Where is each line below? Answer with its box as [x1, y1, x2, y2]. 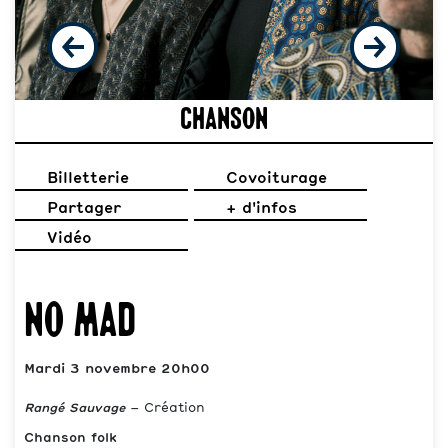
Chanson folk [24, 433, 117, 445]
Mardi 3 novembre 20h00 [24, 363, 210, 377]
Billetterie [46, 172, 129, 187]
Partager [46, 202, 121, 217]
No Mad [24, 302, 136, 347]
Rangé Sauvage [24, 403, 125, 415]
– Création [125, 403, 205, 415]
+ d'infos [225, 202, 297, 217]
